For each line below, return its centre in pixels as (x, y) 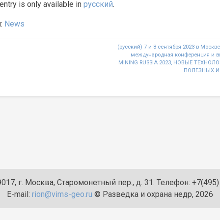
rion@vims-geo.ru (62, 194)
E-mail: (19, 194)
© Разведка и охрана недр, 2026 (153, 194)
